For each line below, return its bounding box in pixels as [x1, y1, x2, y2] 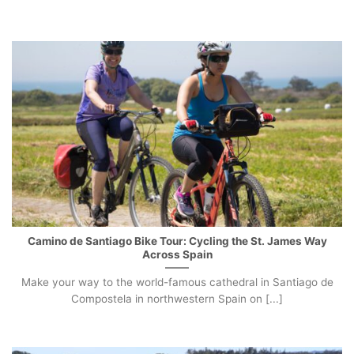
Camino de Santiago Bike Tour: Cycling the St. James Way [27, 235, 327, 248]
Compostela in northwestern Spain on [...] [71, 292, 283, 305]
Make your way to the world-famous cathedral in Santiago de [21, 275, 333, 288]
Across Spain [141, 248, 213, 262]
